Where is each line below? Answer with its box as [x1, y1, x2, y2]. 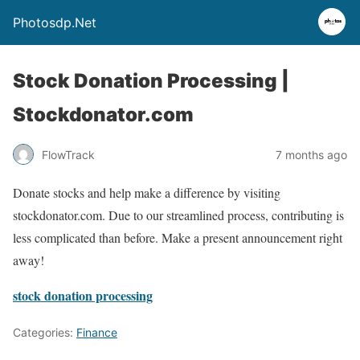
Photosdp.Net [13, 14, 96, 31]
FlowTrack [42, 147, 95, 162]
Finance [76, 325, 117, 339]
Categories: [13, 325, 76, 339]
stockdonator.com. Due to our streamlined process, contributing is [13, 207, 344, 223]
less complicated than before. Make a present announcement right [13, 229, 342, 246]
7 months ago [276, 147, 347, 162]
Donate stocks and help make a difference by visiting [13, 184, 280, 201]
